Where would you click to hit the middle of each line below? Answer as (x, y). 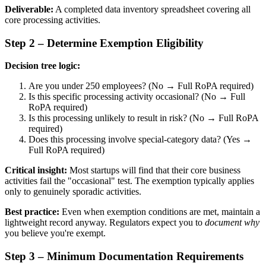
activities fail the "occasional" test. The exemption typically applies (129, 181)
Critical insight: (36, 170)
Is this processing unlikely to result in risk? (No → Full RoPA (143, 118)
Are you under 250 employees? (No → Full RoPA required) (141, 86)
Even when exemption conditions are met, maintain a (160, 212)
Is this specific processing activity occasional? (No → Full (137, 97)
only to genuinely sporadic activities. (73, 192)
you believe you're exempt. (55, 233)
